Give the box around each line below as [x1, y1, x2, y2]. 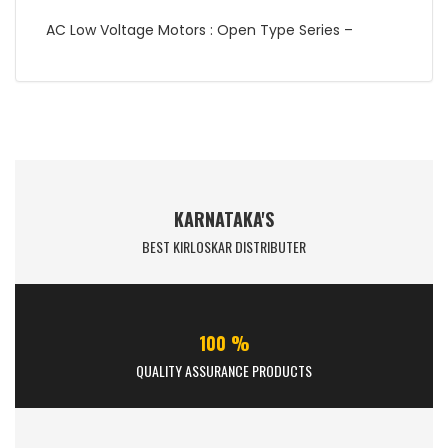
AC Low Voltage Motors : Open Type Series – [46, 20, 353, 41]
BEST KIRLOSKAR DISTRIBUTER [142, 236, 306, 258]
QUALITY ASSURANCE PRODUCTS [136, 360, 312, 382]
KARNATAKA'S [174, 206, 274, 233]
